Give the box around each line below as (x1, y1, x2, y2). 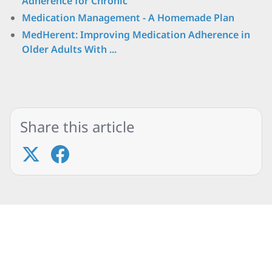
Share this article (20, 117, 135, 137)
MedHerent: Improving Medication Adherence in (22, 28, 250, 41)
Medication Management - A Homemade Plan (22, 11, 234, 24)
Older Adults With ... (22, 42, 117, 56)
